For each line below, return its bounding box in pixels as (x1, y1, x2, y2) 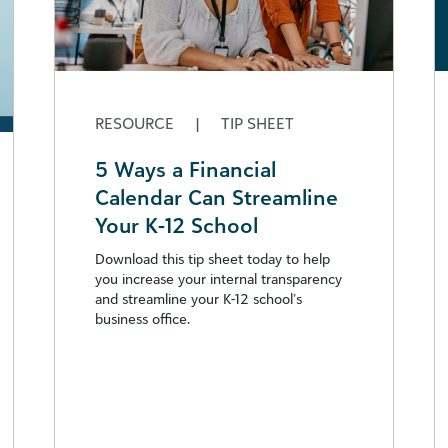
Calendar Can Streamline (95, 183, 338, 210)
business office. (95, 309, 190, 327)
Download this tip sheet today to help (95, 249, 330, 267)
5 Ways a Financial (95, 155, 276, 182)
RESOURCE (95, 112, 178, 133)
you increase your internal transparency (95, 269, 342, 287)
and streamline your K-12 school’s (95, 289, 302, 307)
